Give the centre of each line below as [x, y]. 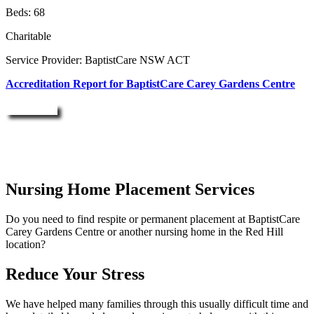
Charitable [28, 36]
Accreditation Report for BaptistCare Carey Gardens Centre [150, 84]
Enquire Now [32, 110]
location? [26, 245]
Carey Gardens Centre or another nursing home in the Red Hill [144, 232]
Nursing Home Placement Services [130, 190]
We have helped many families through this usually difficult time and [157, 304]
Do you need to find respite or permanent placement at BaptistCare [153, 219]
